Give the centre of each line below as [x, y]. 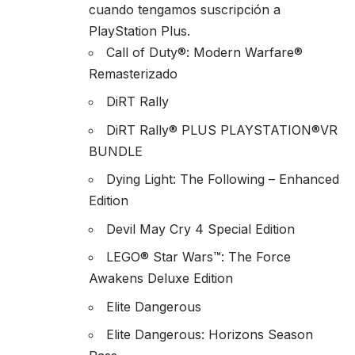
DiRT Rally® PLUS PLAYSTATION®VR [222, 130]
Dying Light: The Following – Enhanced [223, 179]
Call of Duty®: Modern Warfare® [204, 52]
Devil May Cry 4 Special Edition [200, 229]
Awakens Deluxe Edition [161, 279]
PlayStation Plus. [139, 31]
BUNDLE [116, 151]
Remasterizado [133, 73]
